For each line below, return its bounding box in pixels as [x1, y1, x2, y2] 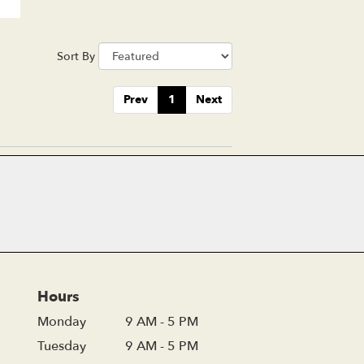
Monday [37, 312, 86, 331]
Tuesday [37, 336, 86, 355]
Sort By [57, 48, 95, 64]
